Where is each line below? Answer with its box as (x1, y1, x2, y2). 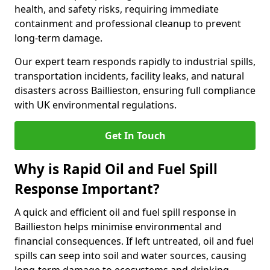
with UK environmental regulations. (14, 98, 177, 111)
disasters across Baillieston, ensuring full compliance (14, 84, 256, 97)
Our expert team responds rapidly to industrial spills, (14, 55, 256, 68)
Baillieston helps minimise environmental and (14, 220, 222, 233)
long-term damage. (14, 31, 102, 45)
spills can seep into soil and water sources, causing (14, 249, 246, 262)
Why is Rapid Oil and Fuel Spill (14, 160, 218, 178)
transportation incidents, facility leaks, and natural (14, 69, 244, 83)
